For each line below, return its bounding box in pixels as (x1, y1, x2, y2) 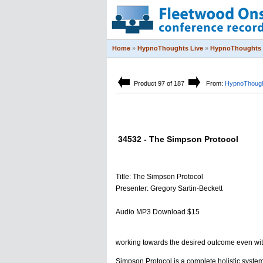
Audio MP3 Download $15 (116, 208, 200, 216)
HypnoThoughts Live (137, 45, 203, 52)
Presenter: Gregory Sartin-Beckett (116, 184, 222, 193)
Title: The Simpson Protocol (116, 173, 203, 181)
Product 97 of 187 (134, 80, 184, 87)
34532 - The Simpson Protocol (116, 134, 238, 144)
